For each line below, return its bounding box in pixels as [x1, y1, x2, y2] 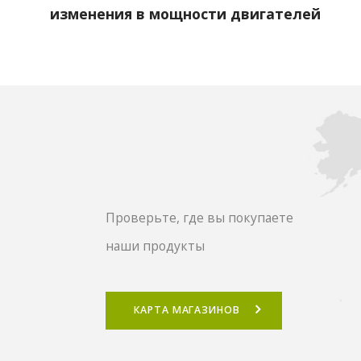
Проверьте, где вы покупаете [106, 209, 294, 227]
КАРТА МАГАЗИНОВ [134, 303, 240, 317]
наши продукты [106, 237, 205, 255]
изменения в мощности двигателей [50, 4, 321, 24]
